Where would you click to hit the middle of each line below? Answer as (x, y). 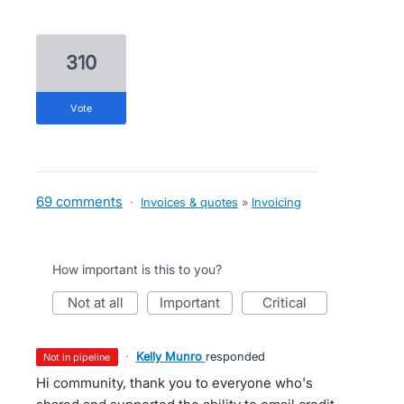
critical (289, 303)
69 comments (79, 202)
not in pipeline (81, 358)
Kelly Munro (169, 357)
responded (235, 357)
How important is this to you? (137, 270)
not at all (100, 303)
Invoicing (276, 202)
